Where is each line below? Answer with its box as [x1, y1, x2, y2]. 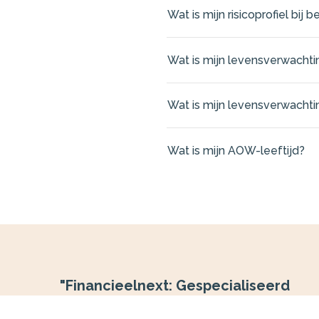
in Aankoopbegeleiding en [60, 297, 241, 315]
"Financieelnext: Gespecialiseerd [60, 277, 290, 295]
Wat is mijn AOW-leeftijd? [167, 143, 305, 157]
